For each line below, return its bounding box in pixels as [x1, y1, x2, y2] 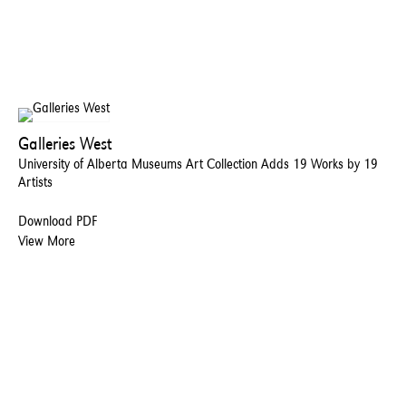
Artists [18, 172, 53, 190]
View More [18, 231, 75, 249]
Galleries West [18, 131, 112, 154]
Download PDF [18, 211, 97, 229]
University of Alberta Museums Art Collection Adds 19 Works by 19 [18, 154, 378, 172]
